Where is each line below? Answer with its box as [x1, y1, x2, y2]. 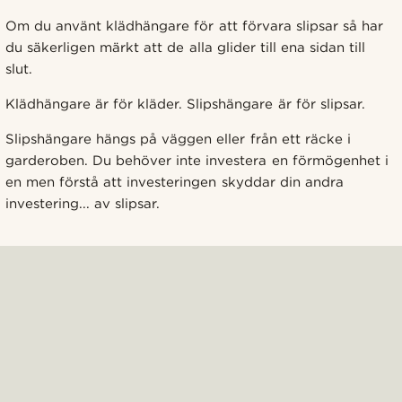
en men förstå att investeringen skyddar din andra [5, 173, 344, 190]
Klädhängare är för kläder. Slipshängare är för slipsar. [5, 95, 365, 112]
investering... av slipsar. [5, 195, 161, 212]
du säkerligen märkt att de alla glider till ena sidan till [5, 39, 366, 56]
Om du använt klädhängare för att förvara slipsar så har [5, 17, 383, 34]
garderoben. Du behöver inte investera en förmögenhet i [5, 152, 389, 169]
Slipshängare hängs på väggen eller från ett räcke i [5, 130, 351, 147]
